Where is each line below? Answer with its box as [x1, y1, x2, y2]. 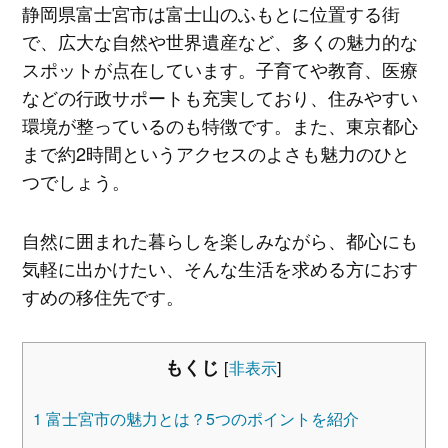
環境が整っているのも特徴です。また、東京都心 [21, 111, 418, 138]
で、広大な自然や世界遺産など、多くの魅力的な [21, 27, 418, 54]
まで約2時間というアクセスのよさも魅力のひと [21, 139, 410, 166]
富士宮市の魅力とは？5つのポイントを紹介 [41, 406, 359, 430]
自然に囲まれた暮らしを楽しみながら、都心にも [21, 227, 418, 254]
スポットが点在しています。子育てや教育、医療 [21, 55, 418, 82]
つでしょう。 [21, 167, 130, 194]
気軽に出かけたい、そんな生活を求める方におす [21, 255, 418, 282]
